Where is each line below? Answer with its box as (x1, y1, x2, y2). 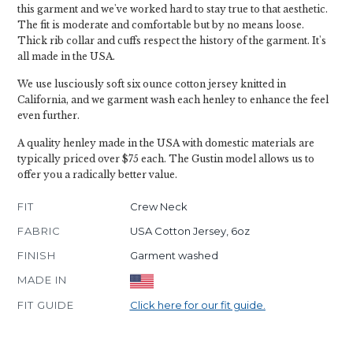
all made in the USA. (17, 50, 115, 62)
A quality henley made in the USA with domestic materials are (17, 137, 314, 149)
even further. (17, 110, 80, 121)
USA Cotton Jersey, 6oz (129, 225, 250, 237)
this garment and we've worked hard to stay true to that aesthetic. (17, 3, 328, 15)
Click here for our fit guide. (129, 298, 266, 311)
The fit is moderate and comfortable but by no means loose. (17, 19, 304, 31)
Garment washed (129, 249, 218, 262)
